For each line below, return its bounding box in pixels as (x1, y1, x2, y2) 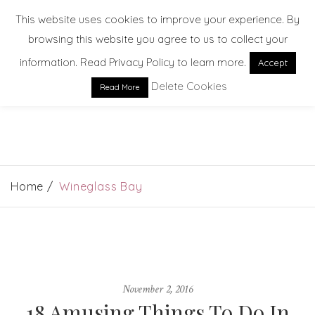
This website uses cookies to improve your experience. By (15, 12, 300, 26)
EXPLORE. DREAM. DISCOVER (66, 92, 249, 103)
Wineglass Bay (59, 179, 143, 193)
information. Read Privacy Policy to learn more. (19, 56, 246, 70)
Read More (100, 82, 140, 93)
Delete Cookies (151, 79, 227, 94)
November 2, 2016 (122, 281, 193, 297)
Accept (257, 57, 288, 69)
